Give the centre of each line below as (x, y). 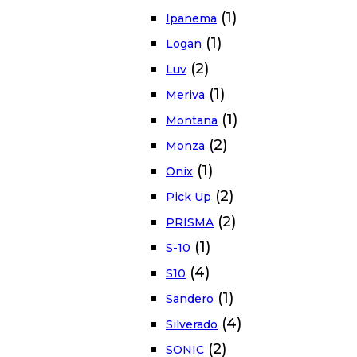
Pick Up (188, 197)
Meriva (185, 95)
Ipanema (191, 19)
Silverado (192, 325)
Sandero (190, 299)
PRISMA (190, 223)
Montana (192, 121)
